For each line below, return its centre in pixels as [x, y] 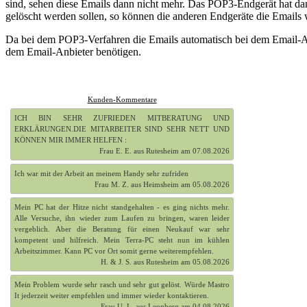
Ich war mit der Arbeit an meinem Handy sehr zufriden [101, 174]
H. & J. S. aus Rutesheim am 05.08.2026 [165, 262]
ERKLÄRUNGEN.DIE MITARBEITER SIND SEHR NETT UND [122, 129]
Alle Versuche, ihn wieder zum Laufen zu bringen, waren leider [122, 218]
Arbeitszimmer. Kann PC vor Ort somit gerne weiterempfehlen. [114, 251]
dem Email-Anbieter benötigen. [73, 52]
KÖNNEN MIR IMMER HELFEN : [71, 140]
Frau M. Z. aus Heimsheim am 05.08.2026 [162, 185]
